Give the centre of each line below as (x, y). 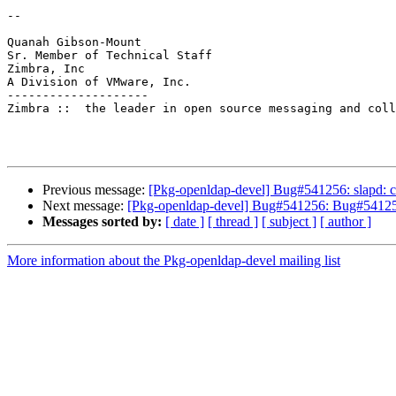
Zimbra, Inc (46, 69)
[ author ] (346, 222)
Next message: (85, 206)
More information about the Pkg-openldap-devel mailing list (174, 261)
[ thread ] (233, 222)
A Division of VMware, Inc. (99, 82)
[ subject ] (289, 222)
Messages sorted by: (102, 222)
